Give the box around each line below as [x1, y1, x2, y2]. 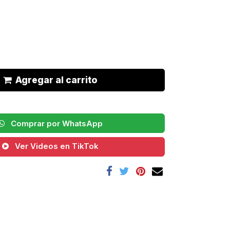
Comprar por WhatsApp [8, 118, 103, 128]
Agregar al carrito [15, 74, 98, 85]
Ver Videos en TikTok [12, 141, 99, 151]
